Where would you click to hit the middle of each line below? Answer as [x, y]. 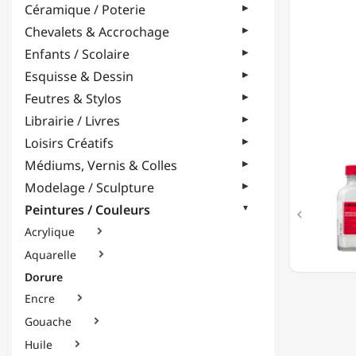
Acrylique [50, 232]
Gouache [48, 322]
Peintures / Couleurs [87, 210]
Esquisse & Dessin [79, 76]
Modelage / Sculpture [89, 188]
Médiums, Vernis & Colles [101, 165]
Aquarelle [50, 255]
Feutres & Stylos [73, 99]
